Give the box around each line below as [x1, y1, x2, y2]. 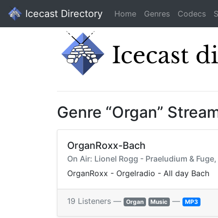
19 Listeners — [67, 196, 124, 206]
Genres [144, 9, 170, 18]
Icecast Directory [22, 8, 103, 19]
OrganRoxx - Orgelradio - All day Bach [67, 168, 209, 179]
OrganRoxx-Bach [67, 140, 145, 152]
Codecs [178, 9, 206, 18]
